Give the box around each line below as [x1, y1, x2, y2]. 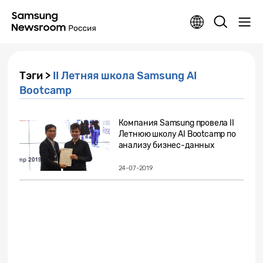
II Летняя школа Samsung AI [53, 69, 197, 82]
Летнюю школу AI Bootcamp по [118, 129, 236, 139]
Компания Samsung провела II [118, 118, 234, 128]
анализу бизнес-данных [118, 140, 215, 150]
